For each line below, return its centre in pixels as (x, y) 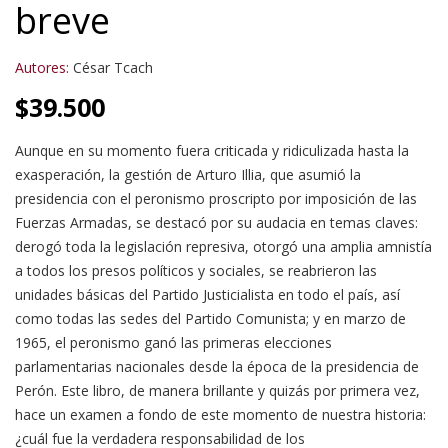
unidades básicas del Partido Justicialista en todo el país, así (207, 294)
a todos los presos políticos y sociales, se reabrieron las (196, 270)
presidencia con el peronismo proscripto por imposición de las (216, 198)
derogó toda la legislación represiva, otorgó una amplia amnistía (223, 246)
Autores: (42, 67)
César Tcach (113, 67)
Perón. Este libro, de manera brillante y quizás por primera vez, (217, 390)
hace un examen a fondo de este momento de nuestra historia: (220, 414)
